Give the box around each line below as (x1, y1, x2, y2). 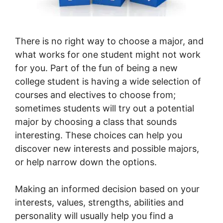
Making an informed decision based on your (15, 184, 200, 195)
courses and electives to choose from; (15, 90, 176, 101)
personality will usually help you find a (15, 211, 173, 222)
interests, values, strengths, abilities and (15, 197, 184, 208)
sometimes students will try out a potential (15, 103, 194, 114)
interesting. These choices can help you (15, 130, 182, 141)
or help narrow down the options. (15, 157, 157, 168)
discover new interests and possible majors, (15, 143, 199, 154)
